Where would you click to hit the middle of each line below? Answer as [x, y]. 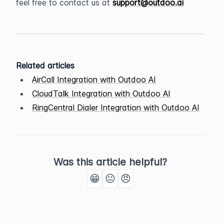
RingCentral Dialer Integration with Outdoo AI [116, 107]
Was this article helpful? [110, 162]
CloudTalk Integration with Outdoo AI [101, 93]
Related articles [45, 65]
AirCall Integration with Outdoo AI [94, 79]
